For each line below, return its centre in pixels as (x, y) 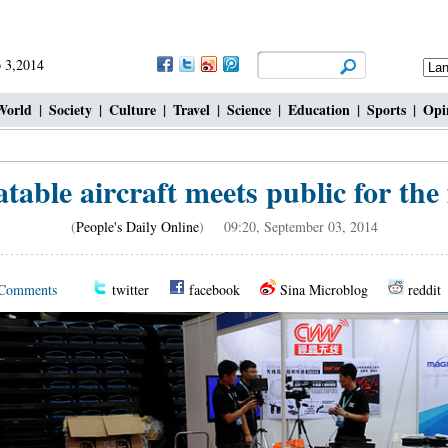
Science (249, 109)
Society (70, 109)
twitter (130, 289)
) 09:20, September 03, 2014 (288, 226)
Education (319, 109)
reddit (424, 289)
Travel (191, 109)
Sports (386, 109)
